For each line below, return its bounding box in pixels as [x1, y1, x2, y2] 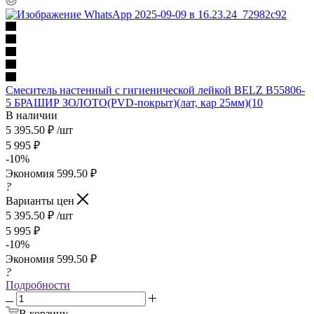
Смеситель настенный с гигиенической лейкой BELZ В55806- [6, 83, 305, 96]
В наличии [6, 109, 57, 121]
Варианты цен [6, 194, 77, 207]
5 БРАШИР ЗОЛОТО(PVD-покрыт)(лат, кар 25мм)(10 [6, 96, 263, 109]
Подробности [6, 278, 70, 291]
